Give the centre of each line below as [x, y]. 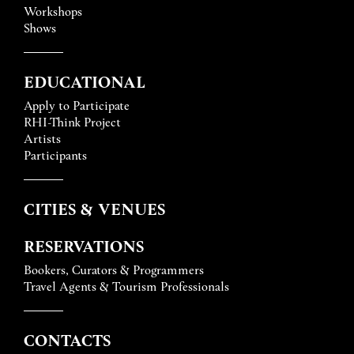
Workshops [53, 11]
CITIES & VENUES [94, 209]
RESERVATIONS [84, 246]
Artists [42, 138]
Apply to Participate [77, 105]
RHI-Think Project [73, 122]
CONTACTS [67, 340]
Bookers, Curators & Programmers [114, 269]
